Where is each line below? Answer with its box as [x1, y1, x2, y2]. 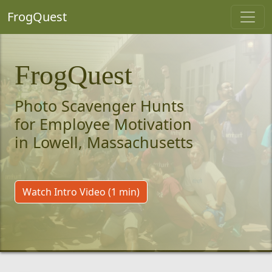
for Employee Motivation [15, 114, 192, 134]
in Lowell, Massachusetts [15, 132, 193, 152]
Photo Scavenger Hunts [15, 95, 184, 116]
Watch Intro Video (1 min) [22, 185, 140, 199]
